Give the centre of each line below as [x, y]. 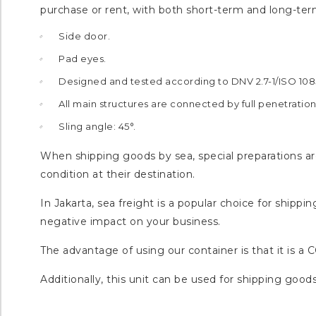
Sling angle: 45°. [97, 126]
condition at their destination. [118, 174]
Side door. [84, 36]
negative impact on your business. [130, 221]
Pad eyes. [83, 59]
